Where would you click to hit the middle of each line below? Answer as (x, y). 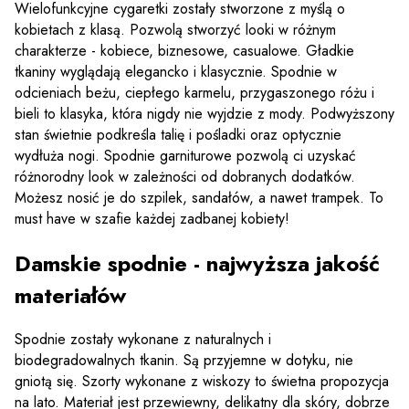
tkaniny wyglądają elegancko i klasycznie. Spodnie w (176, 71)
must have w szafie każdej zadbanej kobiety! (152, 218)
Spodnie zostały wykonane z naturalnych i (143, 340)
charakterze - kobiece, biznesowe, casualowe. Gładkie (184, 50)
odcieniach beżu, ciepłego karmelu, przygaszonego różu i (194, 92)
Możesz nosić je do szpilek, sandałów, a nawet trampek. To (199, 197)
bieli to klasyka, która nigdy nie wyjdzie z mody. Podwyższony (204, 113)
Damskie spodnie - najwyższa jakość (197, 263)
